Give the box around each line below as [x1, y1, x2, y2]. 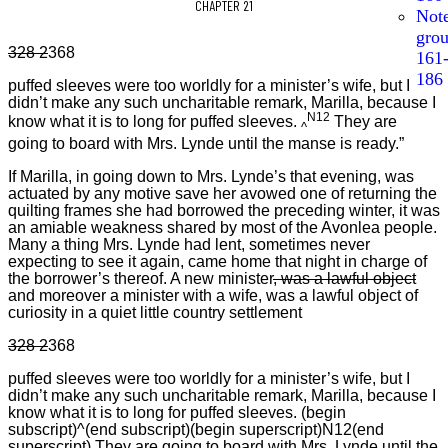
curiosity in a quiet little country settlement [8, 303, 302, 321]
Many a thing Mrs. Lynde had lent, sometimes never [8, 235, 370, 253]
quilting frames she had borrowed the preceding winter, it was [8, 201, 440, 219]
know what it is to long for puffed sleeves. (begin [8, 403, 346, 421]
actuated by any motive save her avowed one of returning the [8, 184, 437, 202]
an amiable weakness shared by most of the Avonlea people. [8, 218, 437, 236]
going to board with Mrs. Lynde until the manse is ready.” [8, 134, 404, 152]
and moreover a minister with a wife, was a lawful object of [8, 286, 418, 304]
